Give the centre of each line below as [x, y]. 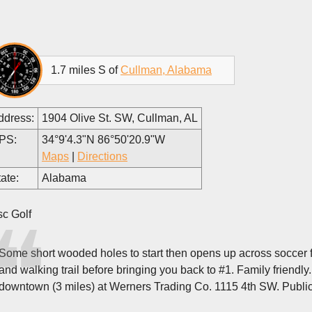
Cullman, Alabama [166, 70]
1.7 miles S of [86, 70]
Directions [102, 156]
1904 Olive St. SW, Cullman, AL [120, 118]
